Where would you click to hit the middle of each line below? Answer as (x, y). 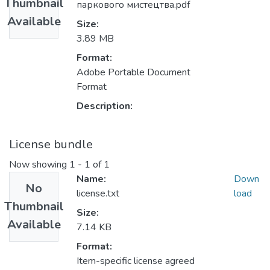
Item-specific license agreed (136, 261)
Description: (105, 106)
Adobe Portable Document (133, 73)
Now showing (39, 165)
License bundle (51, 145)
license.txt (98, 194)
